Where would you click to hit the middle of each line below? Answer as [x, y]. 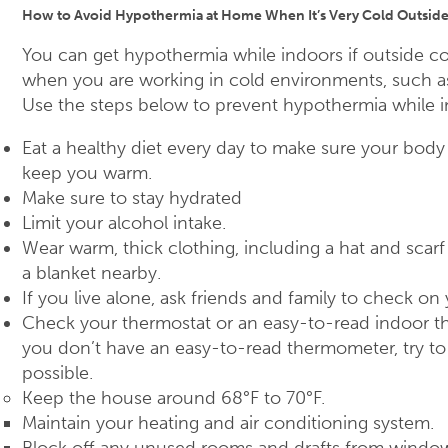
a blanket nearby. [91, 273]
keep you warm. [87, 173]
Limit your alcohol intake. [124, 223]
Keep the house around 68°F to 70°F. [173, 398]
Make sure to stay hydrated [132, 198]
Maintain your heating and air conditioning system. [228, 423]
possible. [57, 373]
